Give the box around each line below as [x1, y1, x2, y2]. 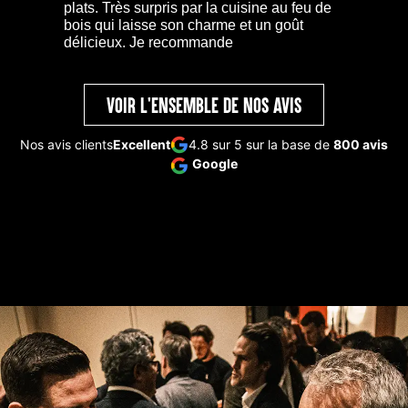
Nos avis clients [20, 137, 113, 153]
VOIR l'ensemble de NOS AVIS [107, 93, 301, 117]
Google [192, 156, 238, 172]
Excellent [113, 137, 170, 153]
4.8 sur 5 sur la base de [189, 137, 333, 153]
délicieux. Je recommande [64, 35, 233, 51]
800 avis [333, 137, 388, 153]
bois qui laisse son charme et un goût [64, 17, 303, 34]
